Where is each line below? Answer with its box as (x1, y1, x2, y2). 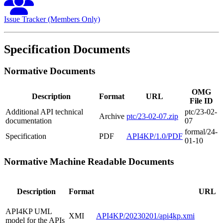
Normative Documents (4, 66, 95, 77)
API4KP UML (5, 207, 52, 216)
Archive (99, 112, 124, 121)
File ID (189, 97, 213, 106)
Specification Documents (4, 42, 130, 56)
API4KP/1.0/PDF (126, 132, 183, 141)
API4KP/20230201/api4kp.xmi (96, 211, 195, 220)
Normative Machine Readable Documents (4, 156, 174, 167)
